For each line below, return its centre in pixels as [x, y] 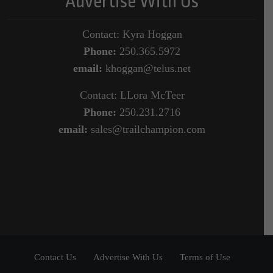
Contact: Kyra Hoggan [132, 34]
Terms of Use [205, 257]
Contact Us [55, 257]
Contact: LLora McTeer [132, 95]
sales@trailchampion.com [147, 129]
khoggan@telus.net [147, 68]
